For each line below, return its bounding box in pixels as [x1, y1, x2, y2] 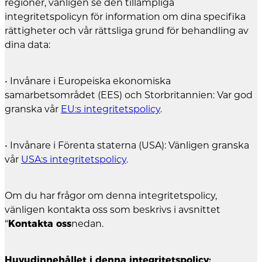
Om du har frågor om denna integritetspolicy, [5, 189, 217, 201]
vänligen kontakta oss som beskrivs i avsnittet [5, 204, 220, 215]
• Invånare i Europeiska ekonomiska [5, 75, 171, 87]
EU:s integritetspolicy [61, 103, 160, 115]
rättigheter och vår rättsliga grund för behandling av [5, 25, 249, 36]
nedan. [71, 218, 104, 229]
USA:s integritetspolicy [21, 153, 126, 165]
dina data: [5, 39, 50, 50]
